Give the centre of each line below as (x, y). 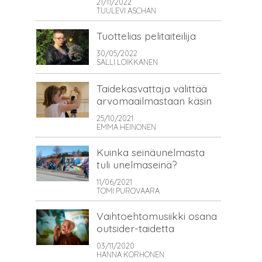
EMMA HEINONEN (126, 127)
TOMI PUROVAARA (128, 190)
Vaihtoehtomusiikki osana (157, 216)
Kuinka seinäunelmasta (151, 152)
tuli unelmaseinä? (137, 164)
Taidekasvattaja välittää (152, 88)
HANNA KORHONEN (130, 254)
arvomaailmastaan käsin (154, 100)
